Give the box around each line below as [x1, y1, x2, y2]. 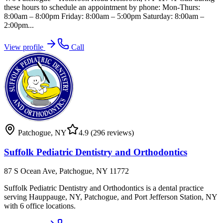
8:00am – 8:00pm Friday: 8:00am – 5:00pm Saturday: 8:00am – [4, 11, 204, 20]
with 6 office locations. [4, 202, 76, 211]
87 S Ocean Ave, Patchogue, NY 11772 [4, 167, 129, 176]
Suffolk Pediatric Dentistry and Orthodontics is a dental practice [4, 184, 204, 193]
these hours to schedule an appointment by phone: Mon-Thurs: [4, 2, 200, 11]
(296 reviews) [89, 128, 134, 137]
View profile [4, 42, 45, 51]
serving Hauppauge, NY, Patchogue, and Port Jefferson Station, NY [4, 193, 217, 202]
